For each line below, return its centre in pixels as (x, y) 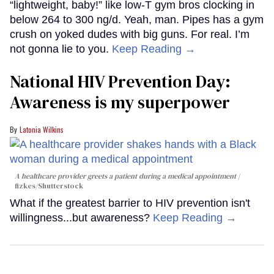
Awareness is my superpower (120, 102)
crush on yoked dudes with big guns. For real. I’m (130, 35)
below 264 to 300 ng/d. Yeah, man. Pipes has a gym (137, 20)
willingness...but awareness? (81, 218)
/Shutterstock (59, 186)
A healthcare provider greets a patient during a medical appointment (125, 176)
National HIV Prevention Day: (120, 82)
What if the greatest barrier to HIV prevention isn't (130, 203)
